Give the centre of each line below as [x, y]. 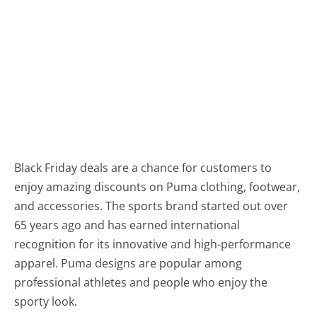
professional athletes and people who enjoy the [141, 282]
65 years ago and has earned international [127, 225]
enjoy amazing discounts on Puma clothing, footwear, [157, 186]
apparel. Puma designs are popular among [128, 263]
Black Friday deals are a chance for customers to [143, 167]
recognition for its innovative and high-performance [153, 244]
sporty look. [46, 301]
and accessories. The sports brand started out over [151, 206]
